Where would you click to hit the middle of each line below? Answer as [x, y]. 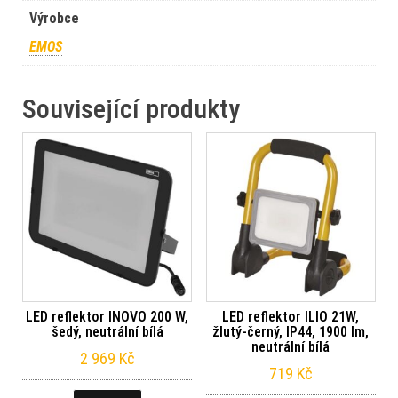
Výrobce [54, 18]
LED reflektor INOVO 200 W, [107, 317]
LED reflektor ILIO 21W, [291, 317]
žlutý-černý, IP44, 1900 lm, [291, 332]
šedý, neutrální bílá [107, 332]
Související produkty [131, 109]
